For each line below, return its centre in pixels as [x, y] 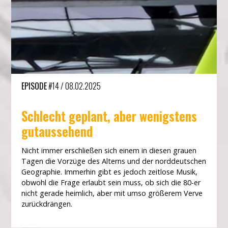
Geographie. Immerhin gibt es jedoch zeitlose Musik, [110, 172]
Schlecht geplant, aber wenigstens [109, 116]
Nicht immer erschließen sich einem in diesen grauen [109, 151]
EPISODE [34, 86]
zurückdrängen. [47, 204]
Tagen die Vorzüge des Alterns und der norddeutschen [114, 161]
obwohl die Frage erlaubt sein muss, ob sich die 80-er [111, 183]
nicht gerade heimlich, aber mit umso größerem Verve [112, 193]
